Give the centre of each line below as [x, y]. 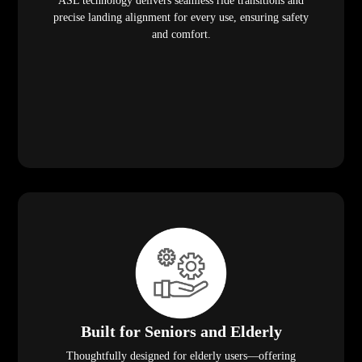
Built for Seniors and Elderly [181, 332]
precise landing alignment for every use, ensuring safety [181, 18]
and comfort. [181, 35]
